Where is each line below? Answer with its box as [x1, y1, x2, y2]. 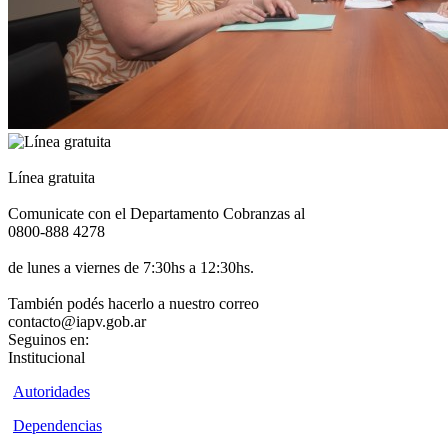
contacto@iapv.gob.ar [8, 313, 146, 331]
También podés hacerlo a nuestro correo [8, 295, 259, 313]
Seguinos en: [8, 331, 89, 349]
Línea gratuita [8, 169, 95, 187]
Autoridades [13, 383, 90, 401]
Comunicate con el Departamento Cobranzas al [8, 205, 305, 223]
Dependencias [13, 417, 102, 435]
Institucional [8, 349, 85, 367]
